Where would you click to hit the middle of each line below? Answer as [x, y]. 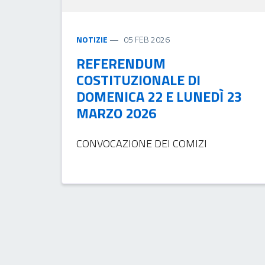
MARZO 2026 [116, 113]
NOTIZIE [92, 39]
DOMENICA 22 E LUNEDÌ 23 [159, 96]
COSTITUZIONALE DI [138, 80]
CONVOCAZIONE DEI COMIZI [141, 143]
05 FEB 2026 [146, 39]
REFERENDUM [121, 63]
